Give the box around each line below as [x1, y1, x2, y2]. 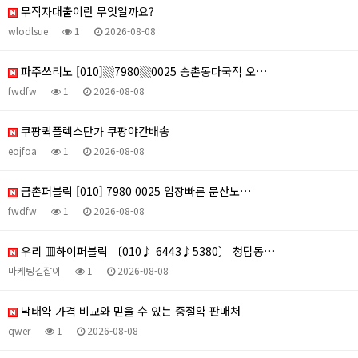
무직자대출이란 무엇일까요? [18, 2, 154, 19]
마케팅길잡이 [8, 263, 61, 277]
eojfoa [8, 143, 37, 157]
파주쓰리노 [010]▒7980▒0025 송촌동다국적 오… [18, 62, 267, 79]
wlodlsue [8, 23, 48, 38]
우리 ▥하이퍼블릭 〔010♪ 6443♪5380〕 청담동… [18, 242, 275, 259]
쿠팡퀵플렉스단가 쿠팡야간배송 [18, 122, 169, 139]
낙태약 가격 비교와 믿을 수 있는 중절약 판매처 [18, 302, 241, 319]
